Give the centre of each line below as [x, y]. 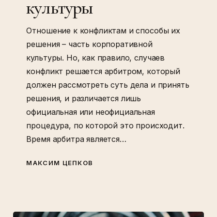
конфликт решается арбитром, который [103, 71]
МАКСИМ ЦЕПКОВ [60, 163]
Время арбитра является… [76, 139]
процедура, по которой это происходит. [105, 125]
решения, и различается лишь [84, 98]
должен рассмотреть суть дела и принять [108, 85]
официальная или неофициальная [91, 112]
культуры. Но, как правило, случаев [96, 57]
